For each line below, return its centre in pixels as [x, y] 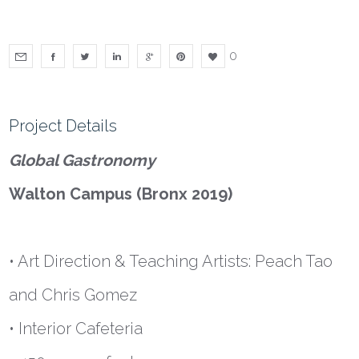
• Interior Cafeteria [76, 329]
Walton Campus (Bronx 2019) [121, 194]
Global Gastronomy [83, 161]
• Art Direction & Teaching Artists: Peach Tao [171, 262]
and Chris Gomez [73, 295]
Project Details [63, 126]
